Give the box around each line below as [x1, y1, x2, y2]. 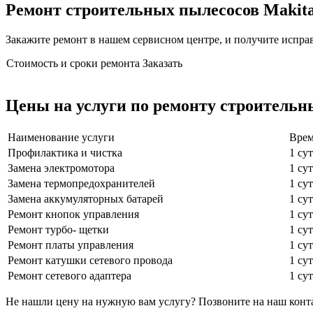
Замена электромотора [8, 161, 115, 174]
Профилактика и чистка [8, 146, 122, 159]
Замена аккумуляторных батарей [8, 192, 163, 205]
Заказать [143, 57, 182, 69]
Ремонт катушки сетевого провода [8, 254, 173, 266]
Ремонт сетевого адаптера [8, 269, 131, 282]
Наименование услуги [8, 131, 115, 143]
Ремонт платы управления [8, 238, 133, 251]
